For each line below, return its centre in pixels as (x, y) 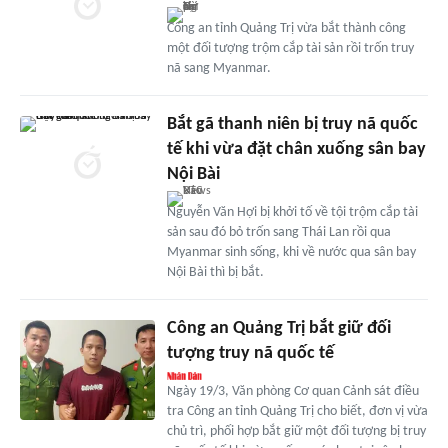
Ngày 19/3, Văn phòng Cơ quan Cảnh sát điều (292, 391)
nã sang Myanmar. (218, 68)
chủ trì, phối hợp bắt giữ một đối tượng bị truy (296, 431)
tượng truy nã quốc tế (250, 353)
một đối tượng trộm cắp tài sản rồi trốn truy (290, 48)
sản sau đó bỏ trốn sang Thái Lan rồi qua (278, 232)
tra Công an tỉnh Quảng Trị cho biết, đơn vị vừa (297, 411)
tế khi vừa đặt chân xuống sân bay (296, 149)
